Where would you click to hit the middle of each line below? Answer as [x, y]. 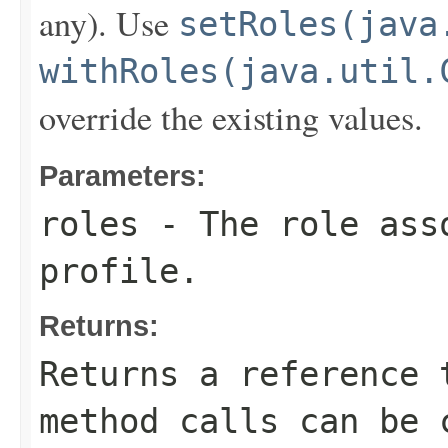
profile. [119, 271]
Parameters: [122, 175]
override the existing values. [231, 117]
